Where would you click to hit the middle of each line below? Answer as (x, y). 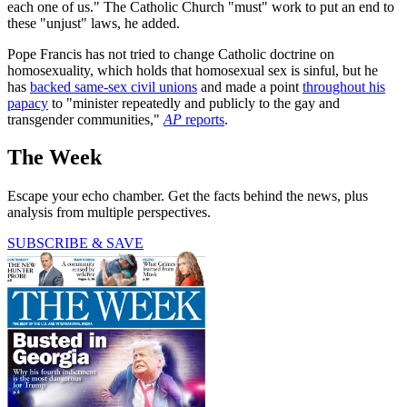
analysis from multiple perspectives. (109, 213)
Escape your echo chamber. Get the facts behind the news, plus (188, 196)
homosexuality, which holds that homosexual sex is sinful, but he (193, 70)
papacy (28, 103)
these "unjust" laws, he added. (94, 23)
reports (203, 119)
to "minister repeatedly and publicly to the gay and (194, 103)
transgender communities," (85, 119)
